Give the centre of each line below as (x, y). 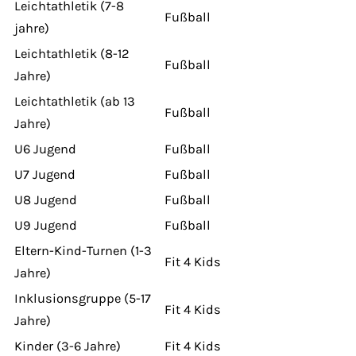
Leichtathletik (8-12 (72, 53)
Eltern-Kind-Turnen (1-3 (83, 250)
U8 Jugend (46, 199)
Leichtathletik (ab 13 (75, 101)
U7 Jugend (45, 174)
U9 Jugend (46, 225)
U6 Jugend (45, 149)
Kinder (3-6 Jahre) (68, 346)
